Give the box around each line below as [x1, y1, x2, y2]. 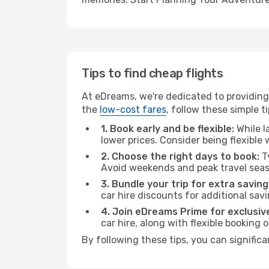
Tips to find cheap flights [82, 66, 223, 80]
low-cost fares [100, 104, 166, 115]
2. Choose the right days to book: [101, 151, 259, 162]
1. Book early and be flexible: [101, 123, 234, 134]
